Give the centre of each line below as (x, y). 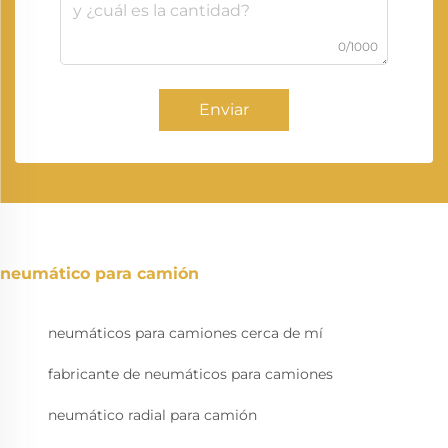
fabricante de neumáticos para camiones (190, 374)
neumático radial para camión (152, 415)
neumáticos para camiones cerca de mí (185, 333)
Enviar (224, 110)
